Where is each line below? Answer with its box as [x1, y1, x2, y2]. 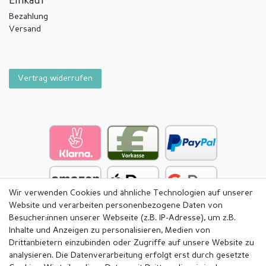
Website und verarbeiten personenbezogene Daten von [9, 201, 223, 210]
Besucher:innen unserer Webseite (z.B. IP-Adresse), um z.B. [9, 214, 236, 222]
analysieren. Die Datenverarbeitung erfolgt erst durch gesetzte [9, 251, 249, 259]
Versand [9, 25, 41, 34]
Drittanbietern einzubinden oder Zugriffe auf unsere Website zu [9, 239, 254, 247]
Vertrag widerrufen [18, 74, 93, 83]
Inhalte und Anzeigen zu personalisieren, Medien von [9, 226, 210, 235]
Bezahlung [9, 12, 48, 21]
